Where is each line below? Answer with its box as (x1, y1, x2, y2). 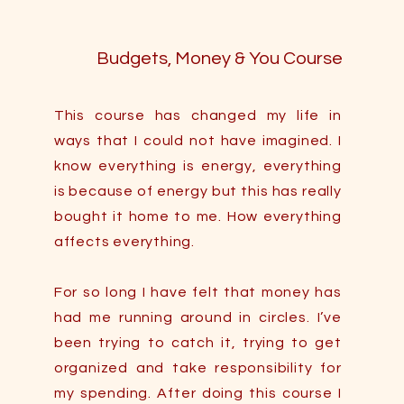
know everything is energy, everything (53, 159, 342, 173)
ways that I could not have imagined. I (53, 133, 342, 148)
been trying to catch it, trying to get (53, 335, 342, 350)
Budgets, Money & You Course (96, 50, 343, 68)
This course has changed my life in (53, 108, 342, 123)
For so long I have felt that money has (53, 285, 342, 299)
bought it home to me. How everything (53, 209, 342, 224)
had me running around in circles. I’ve (53, 310, 342, 325)
